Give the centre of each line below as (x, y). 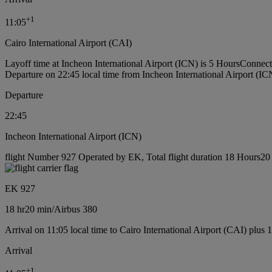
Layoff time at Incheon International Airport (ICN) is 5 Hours (122, 64)
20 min (38, 209)
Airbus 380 (76, 209)
